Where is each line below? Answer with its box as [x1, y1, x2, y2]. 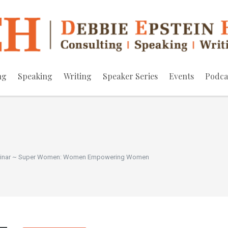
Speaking [18, 71, 52, 82]
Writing [64, 71, 92, 82]
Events [169, 71, 194, 82]
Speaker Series [103, 71, 158, 82]
